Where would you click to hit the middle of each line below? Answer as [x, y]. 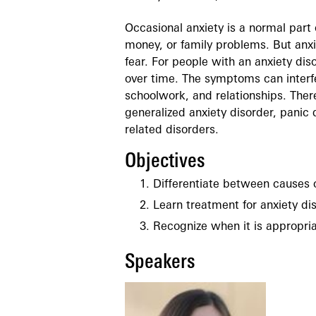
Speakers [160, 263]
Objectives [165, 162]
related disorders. [172, 131]
